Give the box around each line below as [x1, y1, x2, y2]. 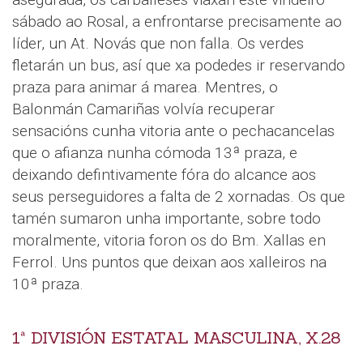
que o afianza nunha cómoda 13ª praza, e [12, 143, 297, 162]
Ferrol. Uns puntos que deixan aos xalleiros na [12, 252, 327, 271]
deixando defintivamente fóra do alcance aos [12, 164, 316, 184]
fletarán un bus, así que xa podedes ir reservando [12, 55, 345, 75]
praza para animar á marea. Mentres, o [12, 77, 278, 96]
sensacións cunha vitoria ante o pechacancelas [12, 121, 335, 140]
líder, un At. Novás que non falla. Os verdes [12, 33, 304, 53]
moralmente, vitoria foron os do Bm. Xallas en [12, 230, 326, 250]
